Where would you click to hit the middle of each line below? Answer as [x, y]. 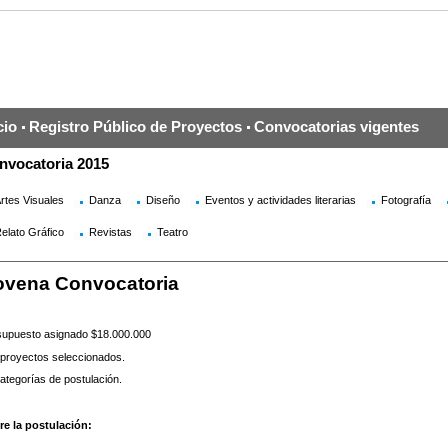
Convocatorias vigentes [336, 126]
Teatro [172, 232]
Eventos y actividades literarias [280, 200]
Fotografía [405, 200]
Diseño [162, 200]
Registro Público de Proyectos [135, 126]
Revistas [110, 232]
